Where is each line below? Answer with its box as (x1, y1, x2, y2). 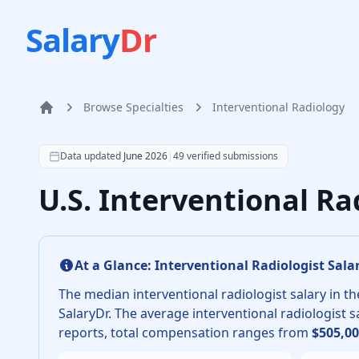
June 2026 (123, 149, 167, 163)
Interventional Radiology (212, 99, 345, 115)
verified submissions (184, 149, 278, 163)
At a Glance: (75, 256, 155, 274)
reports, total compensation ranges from (58, 324, 309, 341)
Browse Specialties (83, 99, 184, 115)
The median (58, 285, 133, 303)
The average (115, 305, 192, 322)
